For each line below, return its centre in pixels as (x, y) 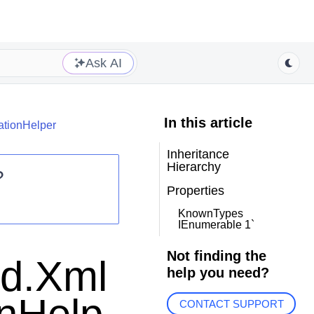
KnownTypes (210, 213)
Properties (195, 191)
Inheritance (198, 154)
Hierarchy (193, 167)
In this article (208, 123)
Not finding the (216, 256)
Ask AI (104, 63)
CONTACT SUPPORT (231, 304)
